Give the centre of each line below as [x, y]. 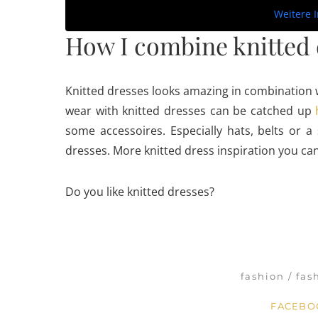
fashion [263, 276]
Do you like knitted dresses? [140, 192]
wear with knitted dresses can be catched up [191, 111]
